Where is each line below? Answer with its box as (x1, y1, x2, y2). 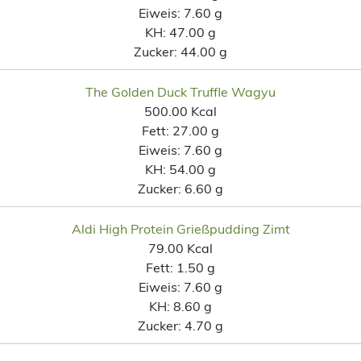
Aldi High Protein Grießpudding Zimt (71, 220, 290, 237)
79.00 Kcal (148, 239, 213, 256)
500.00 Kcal (144, 102, 217, 119)
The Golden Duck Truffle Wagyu (85, 83, 276, 100)
